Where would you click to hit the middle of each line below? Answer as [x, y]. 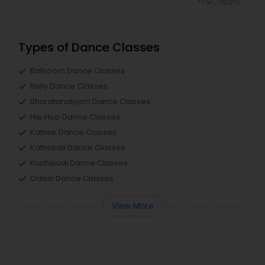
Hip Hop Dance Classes [75, 117]
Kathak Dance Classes [73, 132]
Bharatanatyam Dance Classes [90, 101]
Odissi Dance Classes [72, 178]
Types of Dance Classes [89, 47]
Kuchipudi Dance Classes [79, 163]
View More [132, 206]
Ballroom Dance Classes [77, 71]
